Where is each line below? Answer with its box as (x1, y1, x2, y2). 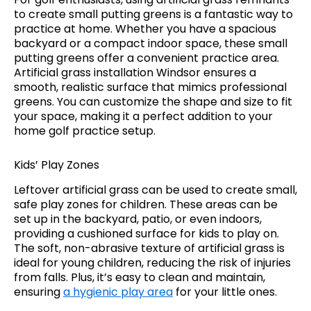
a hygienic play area (63, 284, 173, 301)
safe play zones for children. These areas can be (14, 196, 278, 213)
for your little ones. (173, 284, 277, 301)
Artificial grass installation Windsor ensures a (14, 65, 256, 81)
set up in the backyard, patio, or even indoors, (14, 211, 262, 228)
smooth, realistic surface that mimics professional (14, 79, 287, 96)
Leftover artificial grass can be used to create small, (14, 182, 297, 199)
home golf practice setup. (14, 123, 155, 140)
